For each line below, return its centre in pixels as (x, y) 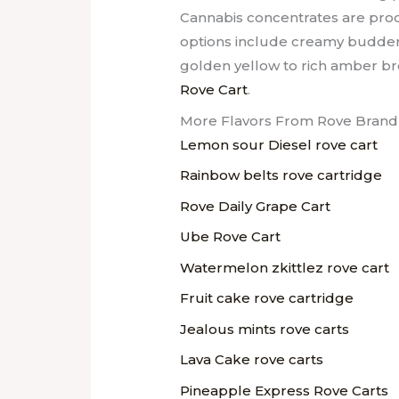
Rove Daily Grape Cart (256, 206)
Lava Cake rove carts (252, 360)
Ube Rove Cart (231, 237)
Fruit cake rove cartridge (267, 298)
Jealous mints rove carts (265, 329)
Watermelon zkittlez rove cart (285, 267)
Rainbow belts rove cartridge (281, 175)
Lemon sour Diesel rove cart (279, 144)
